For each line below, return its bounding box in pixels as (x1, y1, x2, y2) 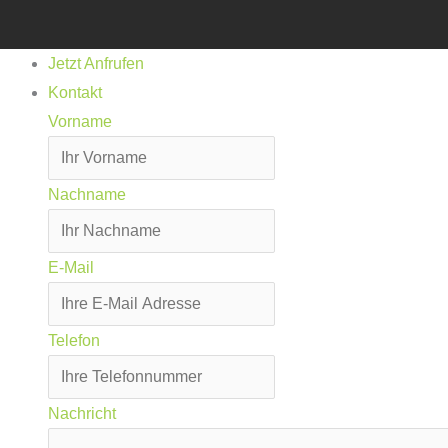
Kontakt (48, 83, 102, 101)
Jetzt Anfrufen (48, 54, 144, 72)
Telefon (48, 331, 100, 349)
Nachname (48, 185, 126, 203)
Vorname (48, 112, 112, 130)
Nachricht (48, 404, 116, 422)
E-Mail (48, 258, 94, 276)
